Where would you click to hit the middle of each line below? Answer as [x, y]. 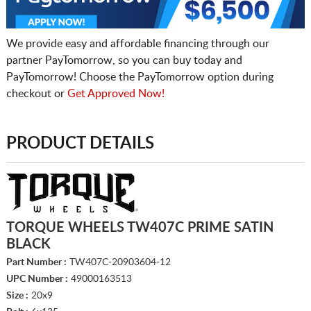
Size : [17, 295]
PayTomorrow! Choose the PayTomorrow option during [140, 77]
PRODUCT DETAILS [80, 143]
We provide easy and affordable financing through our [137, 43]
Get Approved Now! [116, 93]
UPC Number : [37, 279]
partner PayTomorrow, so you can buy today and [124, 60]
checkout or [36, 93]
